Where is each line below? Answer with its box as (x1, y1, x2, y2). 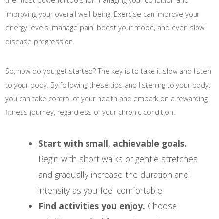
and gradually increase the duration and (38, 169, 189, 180)
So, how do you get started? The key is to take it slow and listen (5, 66, 212, 76)
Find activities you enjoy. (38, 200, 145, 212)
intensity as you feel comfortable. (38, 184, 164, 196)
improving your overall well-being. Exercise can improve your (5, 9, 200, 19)
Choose (145, 200, 177, 212)
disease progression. (5, 37, 75, 46)
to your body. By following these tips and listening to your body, (5, 80, 211, 89)
